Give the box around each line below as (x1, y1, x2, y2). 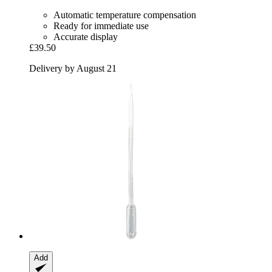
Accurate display (53, 31, 118, 42)
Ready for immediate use (53, 20, 149, 31)
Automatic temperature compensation (53, 9, 196, 20)
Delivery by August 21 (29, 63, 117, 73)
